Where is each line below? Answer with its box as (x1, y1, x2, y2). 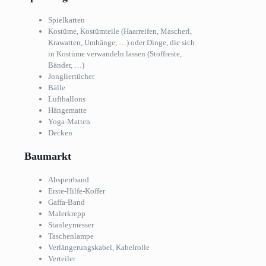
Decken (48, 128, 72, 137)
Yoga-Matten (48, 116, 90, 126)
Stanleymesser (48, 220, 94, 229)
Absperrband (48, 175, 89, 184)
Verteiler (48, 254, 75, 263)
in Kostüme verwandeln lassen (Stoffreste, (48, 49, 182, 58)
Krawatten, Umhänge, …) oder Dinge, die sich (48, 37, 195, 47)
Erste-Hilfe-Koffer (48, 186, 105, 195)
